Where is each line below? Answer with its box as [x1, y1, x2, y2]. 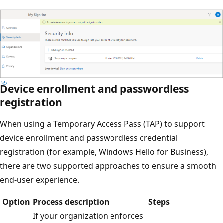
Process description [33, 196, 110, 207]
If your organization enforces [33, 210, 143, 221]
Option [2, 196, 30, 207]
